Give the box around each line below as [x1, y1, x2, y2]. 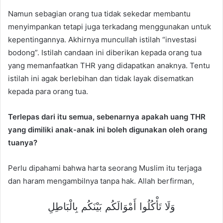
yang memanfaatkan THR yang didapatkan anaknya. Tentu [8, 60, 210, 70]
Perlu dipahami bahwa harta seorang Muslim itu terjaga [8, 163, 202, 173]
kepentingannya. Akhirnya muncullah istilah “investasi [8, 34, 197, 44]
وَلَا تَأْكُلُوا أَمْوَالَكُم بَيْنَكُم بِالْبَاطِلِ [48, 200, 175, 213]
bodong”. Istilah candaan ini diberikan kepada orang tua [8, 47, 202, 57]
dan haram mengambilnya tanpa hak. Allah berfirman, [8, 176, 194, 186]
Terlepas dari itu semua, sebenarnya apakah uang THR [8, 111, 206, 121]
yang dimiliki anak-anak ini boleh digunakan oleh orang [8, 124, 207, 134]
